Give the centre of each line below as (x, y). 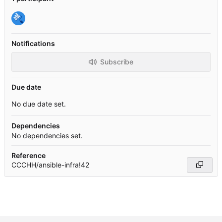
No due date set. (39, 104)
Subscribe (117, 61)
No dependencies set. (47, 135)
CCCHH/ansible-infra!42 (50, 165)
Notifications (33, 43)
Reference (28, 155)
